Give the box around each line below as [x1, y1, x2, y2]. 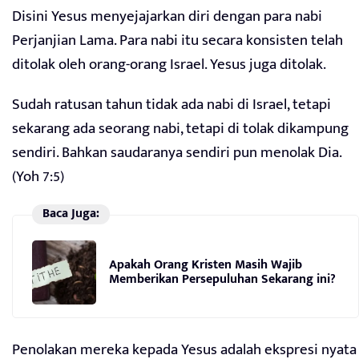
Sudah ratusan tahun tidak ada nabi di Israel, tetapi [12, 92, 331, 118]
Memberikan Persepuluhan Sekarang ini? [109, 268, 336, 290]
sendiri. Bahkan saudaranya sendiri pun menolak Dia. [12, 140, 341, 166]
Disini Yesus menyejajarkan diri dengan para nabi [12, 4, 322, 30]
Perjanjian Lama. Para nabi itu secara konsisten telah [12, 28, 343, 54]
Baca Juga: [42, 203, 99, 225]
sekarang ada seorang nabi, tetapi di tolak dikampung [12, 116, 349, 142]
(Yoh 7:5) [12, 164, 64, 190]
